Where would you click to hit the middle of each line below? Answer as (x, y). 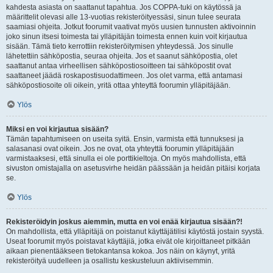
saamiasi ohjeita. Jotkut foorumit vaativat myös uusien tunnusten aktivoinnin (131, 27)
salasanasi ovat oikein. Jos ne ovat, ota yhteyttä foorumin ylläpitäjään (120, 149)
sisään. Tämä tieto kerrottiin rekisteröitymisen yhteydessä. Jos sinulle (120, 46)
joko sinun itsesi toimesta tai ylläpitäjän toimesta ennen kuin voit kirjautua (127, 37)
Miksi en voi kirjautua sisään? (57, 129)
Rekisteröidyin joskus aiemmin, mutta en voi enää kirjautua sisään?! (124, 222)
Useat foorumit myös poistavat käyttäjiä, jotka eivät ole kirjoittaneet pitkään (128, 241)
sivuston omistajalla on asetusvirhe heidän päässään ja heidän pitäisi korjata (133, 168)
